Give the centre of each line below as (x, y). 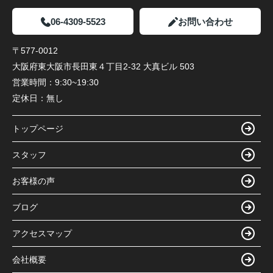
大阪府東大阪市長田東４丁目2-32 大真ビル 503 (103, 67)
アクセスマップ (42, 233)
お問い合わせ (205, 22)
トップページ (38, 128)
